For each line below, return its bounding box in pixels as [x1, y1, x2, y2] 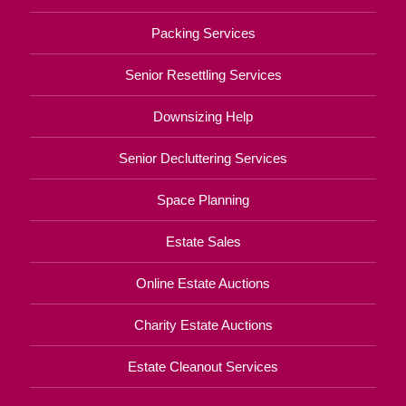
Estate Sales [165, 233, 241, 249]
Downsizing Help [153, 108, 253, 124]
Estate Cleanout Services [128, 358, 278, 374]
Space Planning [157, 191, 249, 208]
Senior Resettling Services [124, 66, 282, 82]
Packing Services [150, 24, 256, 41]
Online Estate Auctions [136, 275, 270, 291]
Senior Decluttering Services [119, 150, 287, 166]
